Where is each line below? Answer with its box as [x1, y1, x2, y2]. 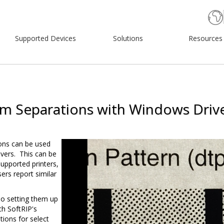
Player [61, 148, 81, 158]
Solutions [113, 33, 143, 43]
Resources [188, 33, 222, 43]
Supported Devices [14, 33, 76, 43]
